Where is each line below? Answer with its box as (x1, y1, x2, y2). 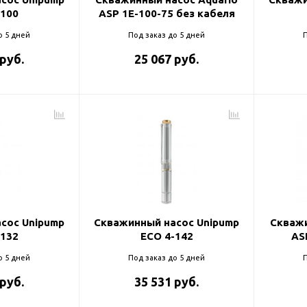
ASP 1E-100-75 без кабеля (98, 8, 235, 19)
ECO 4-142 (140, 230, 193, 242)
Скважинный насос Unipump (94, 217, 239, 228)
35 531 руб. (134, 275, 199, 288)
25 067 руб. (134, 52, 199, 66)
